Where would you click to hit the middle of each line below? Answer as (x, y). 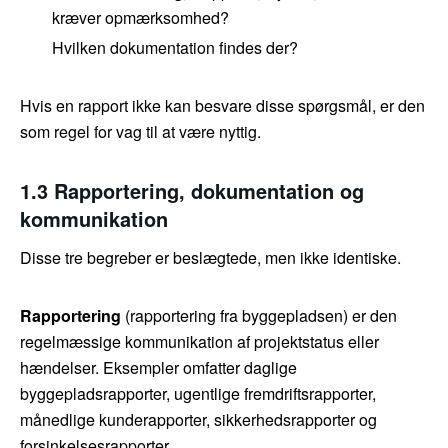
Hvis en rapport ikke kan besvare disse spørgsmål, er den (222, 106)
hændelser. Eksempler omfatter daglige (158, 368)
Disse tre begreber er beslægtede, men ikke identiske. (210, 258)
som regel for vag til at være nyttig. (140, 132)
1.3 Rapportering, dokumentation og (192, 191)
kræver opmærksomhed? (140, 18)
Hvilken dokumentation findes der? (175, 48)
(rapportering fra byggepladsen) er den (259, 316)
